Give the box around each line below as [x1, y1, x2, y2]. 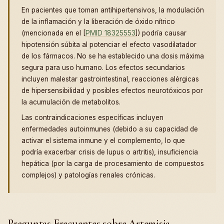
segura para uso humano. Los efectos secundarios [21, 63, 185, 72]
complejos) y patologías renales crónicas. [21, 171, 155, 179]
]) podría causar [135, 29, 186, 37]
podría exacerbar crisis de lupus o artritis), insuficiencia [21, 148, 198, 156]
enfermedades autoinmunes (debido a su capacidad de [21, 125, 198, 133]
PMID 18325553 [85, 29, 135, 37]
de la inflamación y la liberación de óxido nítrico [21, 17, 175, 26]
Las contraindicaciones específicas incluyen [21, 113, 163, 122]
